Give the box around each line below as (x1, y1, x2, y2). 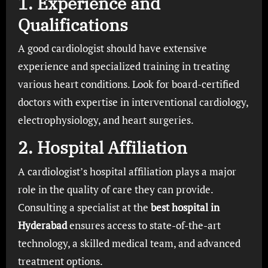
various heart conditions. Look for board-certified (17, 77, 239, 91)
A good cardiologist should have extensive (17, 41, 207, 55)
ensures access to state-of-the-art (66, 218, 221, 232)
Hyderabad (17, 218, 67, 232)
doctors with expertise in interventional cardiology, (17, 95, 248, 109)
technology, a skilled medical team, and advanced (17, 236, 240, 250)
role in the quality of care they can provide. (17, 182, 213, 196)
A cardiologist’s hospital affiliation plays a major (17, 164, 236, 178)
